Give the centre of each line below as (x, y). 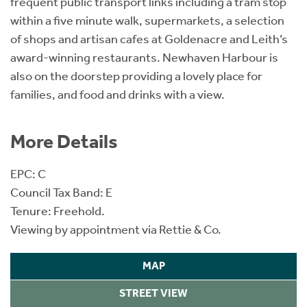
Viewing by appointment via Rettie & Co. (116, 229)
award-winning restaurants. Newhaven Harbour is (144, 57)
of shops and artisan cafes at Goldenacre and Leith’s (149, 39)
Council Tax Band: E (61, 192)
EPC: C (28, 174)
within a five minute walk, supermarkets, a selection (147, 20)
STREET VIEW (153, 293)
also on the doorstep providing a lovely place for (136, 76)
